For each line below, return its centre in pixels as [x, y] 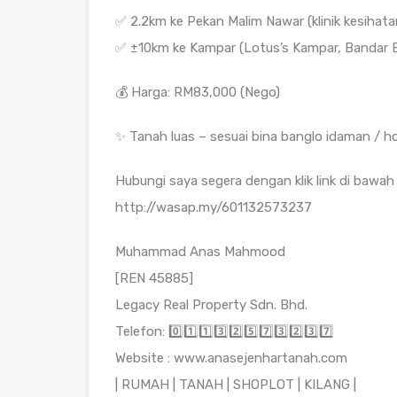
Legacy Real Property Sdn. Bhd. [211, 305]
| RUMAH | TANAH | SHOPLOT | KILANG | [236, 385]
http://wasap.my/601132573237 [214, 208]
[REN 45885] [154, 279]
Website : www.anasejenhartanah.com [231, 358]
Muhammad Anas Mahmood [200, 252]
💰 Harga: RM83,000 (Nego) [198, 93]
